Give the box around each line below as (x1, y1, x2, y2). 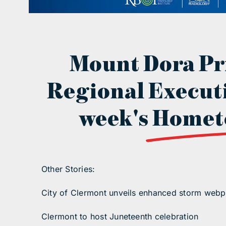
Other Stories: (41, 164, 95, 175)
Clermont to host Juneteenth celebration (41, 211, 199, 222)
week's (79, 108, 153, 131)
